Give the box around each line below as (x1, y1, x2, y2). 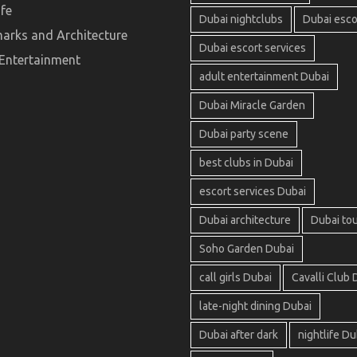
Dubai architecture (199, 214, 291, 227)
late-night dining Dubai (199, 300, 312, 313)
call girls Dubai (199, 271, 272, 284)
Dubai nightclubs (199, 13, 283, 26)
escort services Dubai (199, 185, 306, 198)
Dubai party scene (199, 127, 288, 141)
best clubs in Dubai (199, 156, 293, 170)
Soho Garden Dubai (199, 242, 294, 256)
